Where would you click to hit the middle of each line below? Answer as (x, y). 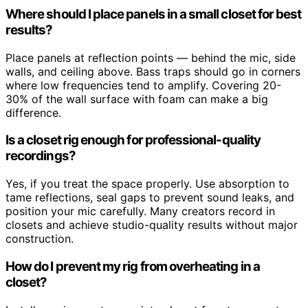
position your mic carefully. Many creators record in (140, 211)
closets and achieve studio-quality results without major (152, 225)
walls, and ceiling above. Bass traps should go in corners (153, 71)
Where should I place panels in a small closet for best (154, 14)
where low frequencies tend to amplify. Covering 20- (143, 85)
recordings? (41, 156)
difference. (33, 112)
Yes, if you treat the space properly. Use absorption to (147, 184)
